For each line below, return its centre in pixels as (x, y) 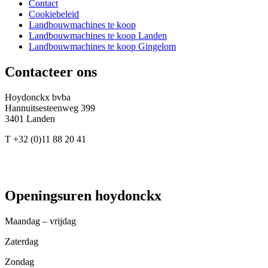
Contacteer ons (51, 72)
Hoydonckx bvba (38, 97)
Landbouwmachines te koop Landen (98, 36)
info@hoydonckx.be (44, 150)
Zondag (19, 261)
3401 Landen (30, 118)
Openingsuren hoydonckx (83, 195)
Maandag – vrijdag (40, 221)
